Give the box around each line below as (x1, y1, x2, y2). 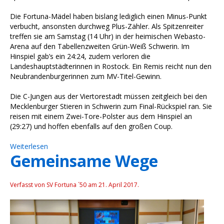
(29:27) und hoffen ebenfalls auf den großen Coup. (10, 121, 174, 131)
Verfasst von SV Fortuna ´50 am (10, 180, 98, 189)
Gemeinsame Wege (10, 149, 158, 171)
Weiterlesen (10, 141, 48, 151)
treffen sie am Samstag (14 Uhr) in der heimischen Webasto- (10, 31, 205, 41)
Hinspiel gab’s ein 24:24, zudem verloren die (10, 51, 150, 61)
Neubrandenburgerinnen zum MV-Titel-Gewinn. (10, 71, 163, 81)
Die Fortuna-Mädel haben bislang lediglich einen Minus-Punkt (10, 11, 207, 21)
